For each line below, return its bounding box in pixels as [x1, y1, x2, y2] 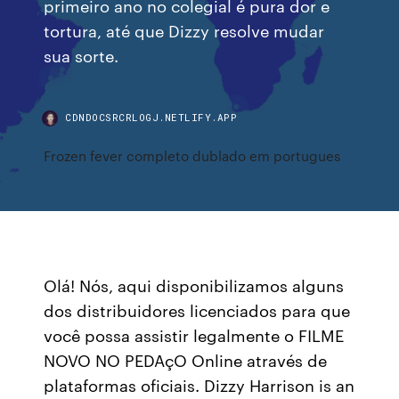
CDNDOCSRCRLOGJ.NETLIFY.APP [65, 110, 238, 124]
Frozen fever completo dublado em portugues [44, 146, 341, 165]
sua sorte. [44, 44, 119, 66]
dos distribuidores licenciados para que [44, 298, 351, 322]
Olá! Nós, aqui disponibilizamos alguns [44, 273, 345, 297]
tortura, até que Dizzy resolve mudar [44, 19, 325, 41]
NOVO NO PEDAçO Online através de [44, 348, 328, 371]
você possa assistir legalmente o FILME [44, 323, 345, 346]
